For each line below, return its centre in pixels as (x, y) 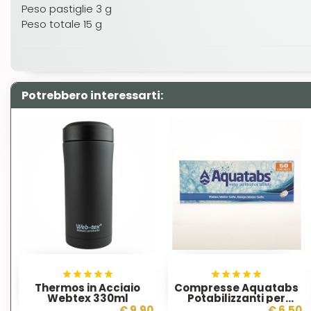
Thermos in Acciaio (88, 287)
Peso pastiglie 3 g (67, 9)
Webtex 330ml (87, 298)
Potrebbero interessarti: (92, 95)
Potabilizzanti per (237, 298)
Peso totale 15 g (62, 24)
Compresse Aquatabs (237, 287)
